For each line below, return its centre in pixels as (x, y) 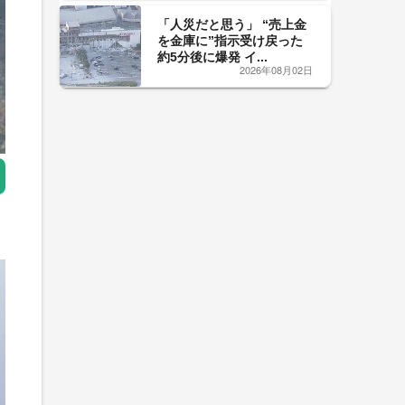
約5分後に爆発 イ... (212, 57)
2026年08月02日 (276, 70)
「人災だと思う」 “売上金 (232, 24)
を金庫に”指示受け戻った (230, 41)
